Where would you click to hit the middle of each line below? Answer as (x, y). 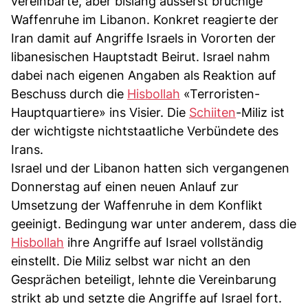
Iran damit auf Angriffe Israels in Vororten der (143, 38)
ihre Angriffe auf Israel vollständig (164, 242)
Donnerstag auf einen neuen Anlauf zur (125, 186)
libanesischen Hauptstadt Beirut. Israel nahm (141, 56)
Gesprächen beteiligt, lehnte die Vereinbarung (144, 279)
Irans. (27, 149)
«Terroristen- (220, 93)
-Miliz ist (260, 112)
